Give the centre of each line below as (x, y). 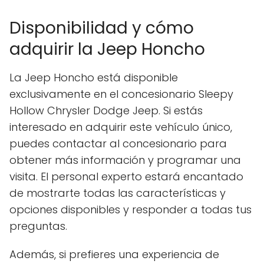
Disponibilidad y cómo (102, 28)
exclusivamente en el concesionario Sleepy (121, 94)
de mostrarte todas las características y (118, 193)
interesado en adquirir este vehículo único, (121, 127)
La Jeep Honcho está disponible (94, 78)
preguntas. (38, 226)
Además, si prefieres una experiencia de (114, 255)
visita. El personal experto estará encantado (126, 177)
